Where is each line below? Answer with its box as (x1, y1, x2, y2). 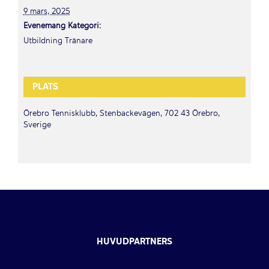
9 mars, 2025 (23, 5, 70, 17)
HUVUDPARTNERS (97, 235, 172, 249)
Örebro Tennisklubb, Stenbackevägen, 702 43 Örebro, (23, 107, 220, 119)
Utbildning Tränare (23, 35, 92, 47)
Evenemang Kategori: (23, 20, 101, 32)
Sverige (23, 119, 51, 131)
